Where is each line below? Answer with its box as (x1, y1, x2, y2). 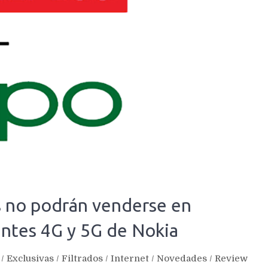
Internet (111, 252, 149, 264)
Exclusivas (7, 252, 54, 264)
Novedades (157, 252, 207, 264)
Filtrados (62, 252, 103, 264)
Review (215, 252, 248, 264)
